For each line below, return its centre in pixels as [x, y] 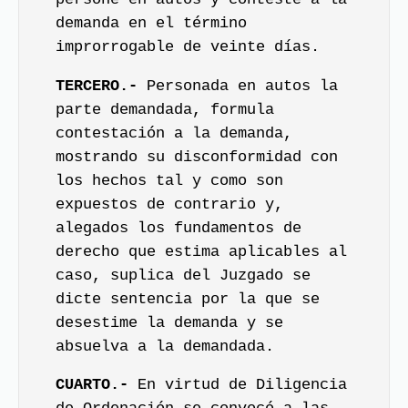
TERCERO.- [97, 86]
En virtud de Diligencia [238, 385]
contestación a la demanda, [174, 133]
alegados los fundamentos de [178, 228]
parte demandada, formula [165, 109]
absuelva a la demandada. [165, 346]
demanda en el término [151, 23]
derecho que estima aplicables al [201, 251]
